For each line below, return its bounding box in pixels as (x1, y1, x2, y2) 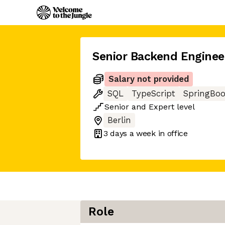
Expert (149, 102, 174, 111)
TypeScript (132, 89, 175, 98)
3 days (103, 128, 128, 138)
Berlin (107, 116, 131, 125)
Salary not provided (108, 74, 189, 84)
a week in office (127, 128, 188, 138)
